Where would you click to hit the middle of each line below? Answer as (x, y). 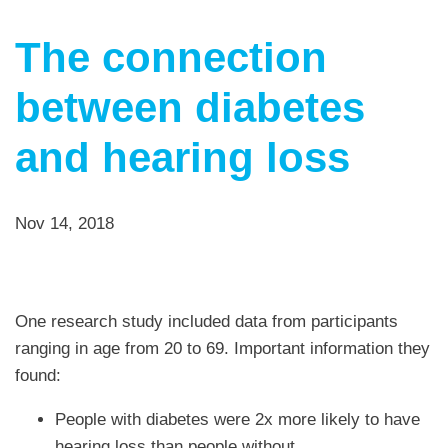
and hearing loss (182, 158)
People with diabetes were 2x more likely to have (237, 420)
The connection (171, 58)
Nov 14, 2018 (64, 224)
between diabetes (190, 108)
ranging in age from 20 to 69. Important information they (222, 349)
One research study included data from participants (206, 322)
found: (38, 376)
